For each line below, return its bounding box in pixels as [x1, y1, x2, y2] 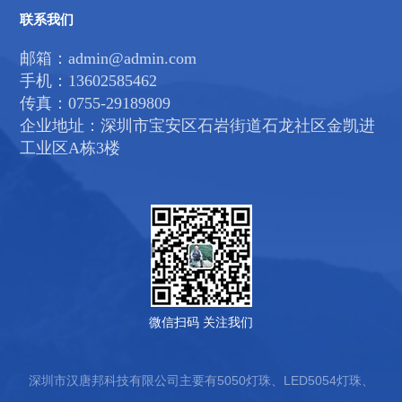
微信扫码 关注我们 [149, 315, 253, 330]
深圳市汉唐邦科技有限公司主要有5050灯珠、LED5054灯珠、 [28, 373, 374, 389]
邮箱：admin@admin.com [20, 49, 197, 68]
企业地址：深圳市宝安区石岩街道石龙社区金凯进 [20, 117, 375, 135]
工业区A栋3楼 [20, 139, 120, 158]
